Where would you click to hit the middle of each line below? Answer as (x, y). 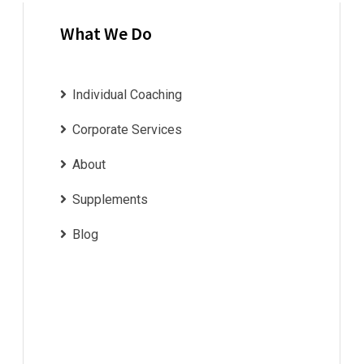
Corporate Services (127, 130)
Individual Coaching (127, 95)
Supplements (110, 200)
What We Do (106, 34)
